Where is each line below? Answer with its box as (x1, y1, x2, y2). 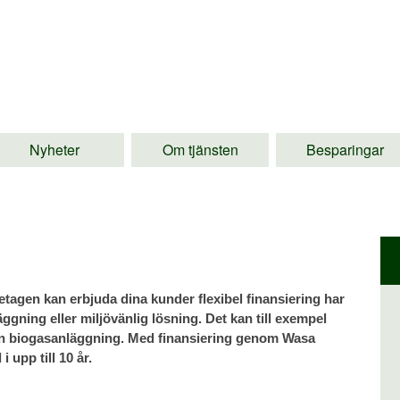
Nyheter (29, 138, 80, 160)
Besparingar (306, 138, 385, 160)
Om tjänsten (162, 138, 238, 160)
